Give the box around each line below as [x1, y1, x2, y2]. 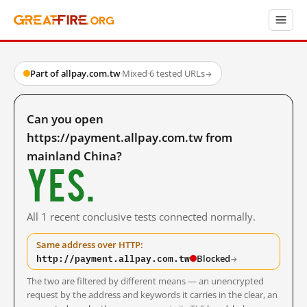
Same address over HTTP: [36, 238, 143, 251]
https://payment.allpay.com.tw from [27, 130, 232, 145]
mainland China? [27, 148, 122, 164]
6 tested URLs [149, 67, 205, 79]
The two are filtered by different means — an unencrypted [27, 275, 264, 287]
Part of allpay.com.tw [30, 67, 120, 79]
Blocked [197, 252, 230, 265]
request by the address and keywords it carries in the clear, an [27, 289, 278, 301]
